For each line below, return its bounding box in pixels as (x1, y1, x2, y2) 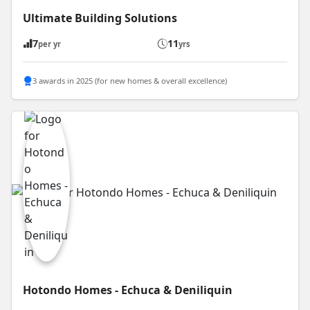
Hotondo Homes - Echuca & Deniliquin (23, 282, 232, 298)
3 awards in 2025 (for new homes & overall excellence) (33, 75, 227, 86)
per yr (38, 39, 61, 50)
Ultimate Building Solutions (23, 10, 177, 26)
